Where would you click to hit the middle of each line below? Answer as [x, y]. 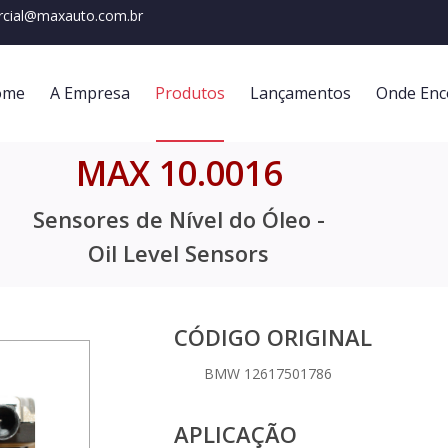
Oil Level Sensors [179, 253]
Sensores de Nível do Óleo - [178, 219]
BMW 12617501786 [268, 374]
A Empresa [90, 93]
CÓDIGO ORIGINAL [273, 337]
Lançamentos [300, 93]
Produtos [190, 93]
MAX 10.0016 [178, 173]
